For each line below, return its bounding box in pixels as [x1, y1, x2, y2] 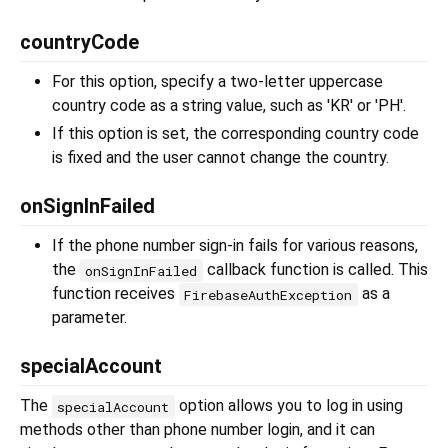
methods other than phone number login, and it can [20, 420, 375, 440]
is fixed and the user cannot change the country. [52, 148, 389, 168]
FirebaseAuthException [184, 285, 353, 304]
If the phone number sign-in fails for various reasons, [52, 236, 418, 256]
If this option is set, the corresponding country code [52, 124, 419, 144]
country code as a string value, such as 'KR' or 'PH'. [52, 96, 406, 116]
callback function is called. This [202, 260, 428, 280]
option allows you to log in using [174, 396, 403, 416]
